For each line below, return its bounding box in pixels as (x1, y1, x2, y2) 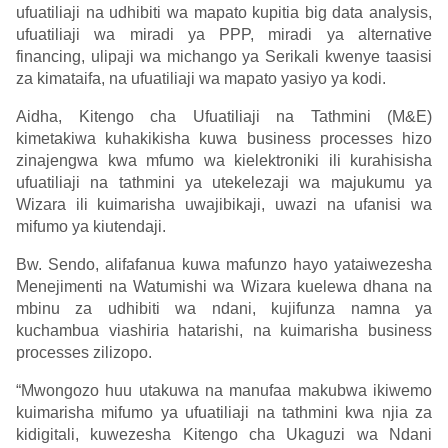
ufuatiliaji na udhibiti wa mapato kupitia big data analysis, (16, 4, 432, 22)
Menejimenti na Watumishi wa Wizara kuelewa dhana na (16, 278, 432, 296)
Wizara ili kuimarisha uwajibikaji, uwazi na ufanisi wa (16, 196, 432, 214)
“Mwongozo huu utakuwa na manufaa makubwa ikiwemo (16, 382, 432, 400)
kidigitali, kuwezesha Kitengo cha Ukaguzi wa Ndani (16, 426, 432, 444)
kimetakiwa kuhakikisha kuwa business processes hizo (16, 130, 432, 148)
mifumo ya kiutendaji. (16, 218, 166, 236)
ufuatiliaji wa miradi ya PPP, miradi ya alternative (16, 26, 432, 44)
